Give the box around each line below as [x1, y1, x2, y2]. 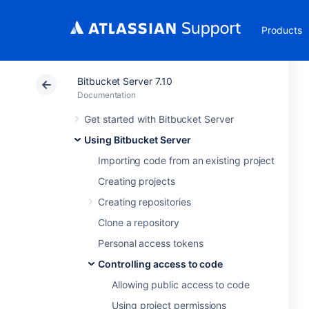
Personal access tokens [98, 237, 203, 249]
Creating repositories [98, 196, 191, 208]
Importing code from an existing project [98, 154, 275, 166]
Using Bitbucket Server [84, 134, 191, 146]
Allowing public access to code [112, 279, 250, 290]
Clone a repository [98, 217, 179, 228]
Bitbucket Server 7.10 [77, 75, 172, 87]
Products [261, 24, 302, 36]
